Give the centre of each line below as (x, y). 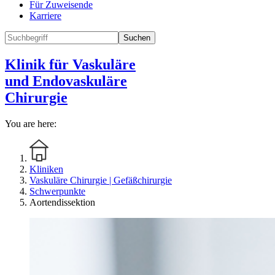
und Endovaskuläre (66, 81)
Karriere (45, 16)
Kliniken (46, 169)
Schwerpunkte (57, 192)
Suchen (137, 38)
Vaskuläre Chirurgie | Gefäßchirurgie (101, 180)
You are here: (31, 123)
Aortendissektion (62, 203)
